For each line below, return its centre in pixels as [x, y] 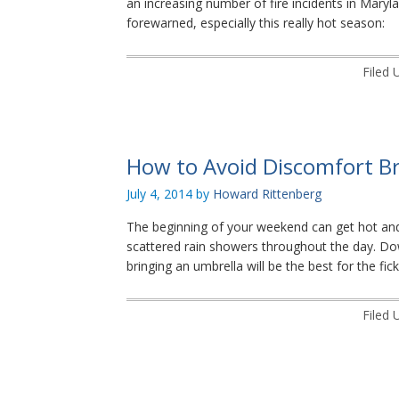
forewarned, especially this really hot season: [256, 23]
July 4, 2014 [159, 194]
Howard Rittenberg [267, 194]
